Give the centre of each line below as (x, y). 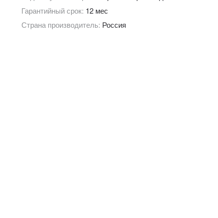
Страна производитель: (62, 24)
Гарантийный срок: (53, 10)
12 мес (97, 10)
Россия (114, 24)
